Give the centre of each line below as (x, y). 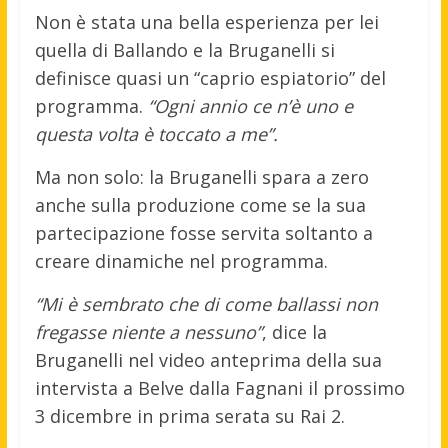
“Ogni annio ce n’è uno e (250, 106)
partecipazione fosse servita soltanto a (203, 233)
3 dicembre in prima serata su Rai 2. (189, 416)
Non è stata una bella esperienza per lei (206, 22)
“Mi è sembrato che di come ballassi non (206, 304)
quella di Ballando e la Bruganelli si (184, 50)
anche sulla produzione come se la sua (200, 205)
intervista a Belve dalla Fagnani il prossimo (219, 388)
